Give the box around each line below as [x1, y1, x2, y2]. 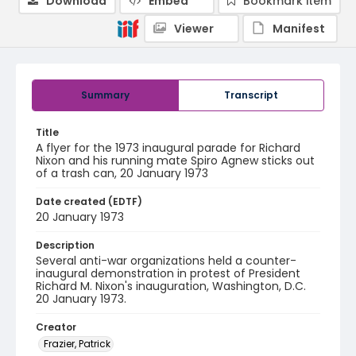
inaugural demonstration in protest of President [36, 265, 300, 281]
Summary [81, 88, 130, 102]
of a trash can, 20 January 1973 [36, 165, 208, 181]
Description [36, 238, 95, 252]
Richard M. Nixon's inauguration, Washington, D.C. [36, 278, 306, 294]
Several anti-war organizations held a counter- [36, 253, 296, 269]
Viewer [174, 21, 214, 37]
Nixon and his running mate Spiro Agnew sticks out [36, 153, 315, 168]
